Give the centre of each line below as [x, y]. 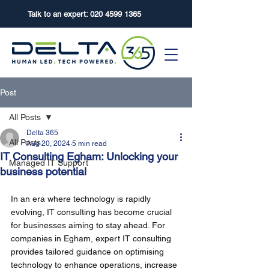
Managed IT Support [49, 163]
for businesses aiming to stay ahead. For [89, 225]
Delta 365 [42, 133]
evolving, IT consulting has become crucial [92, 212]
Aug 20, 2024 [48, 144]
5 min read [89, 144]
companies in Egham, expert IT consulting [92, 238]
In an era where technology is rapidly [82, 199]
